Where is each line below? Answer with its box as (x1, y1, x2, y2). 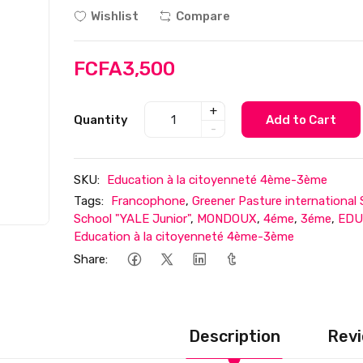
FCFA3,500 (74, 58, 176, 80)
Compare (176, 9, 231, 23)
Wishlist (91, 9, 139, 23)
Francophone (111, 194, 186, 208)
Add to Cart (266, 112, 337, 127)
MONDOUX (197, 211, 258, 226)
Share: (74, 251, 109, 267)
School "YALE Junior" (74, 211, 191, 226)
